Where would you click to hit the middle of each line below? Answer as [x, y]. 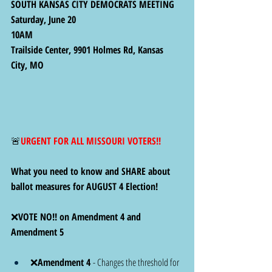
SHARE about [147, 172]
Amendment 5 [37, 232]
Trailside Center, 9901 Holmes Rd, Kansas [88, 50]
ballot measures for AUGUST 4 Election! [86, 187]
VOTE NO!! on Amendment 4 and [81, 217]
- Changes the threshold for [137, 263]
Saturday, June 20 [43, 20]
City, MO [27, 65]
